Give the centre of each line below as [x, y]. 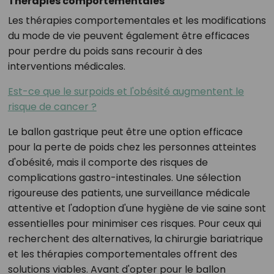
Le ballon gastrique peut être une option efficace [125, 132]
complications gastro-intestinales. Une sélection [124, 178]
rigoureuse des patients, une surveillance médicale [129, 193]
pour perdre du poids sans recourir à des [105, 51]
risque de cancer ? [52, 107]
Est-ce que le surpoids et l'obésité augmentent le [126, 92]
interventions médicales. [66, 67]
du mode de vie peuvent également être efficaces [128, 36]
